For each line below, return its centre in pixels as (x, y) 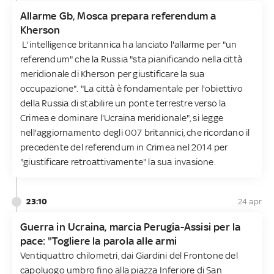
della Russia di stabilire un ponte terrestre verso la (123, 103)
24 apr (250, 201)
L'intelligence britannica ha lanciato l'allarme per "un (129, 44)
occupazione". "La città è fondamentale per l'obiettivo (131, 88)
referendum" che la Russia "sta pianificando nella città (131, 59)
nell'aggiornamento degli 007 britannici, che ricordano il (135, 132)
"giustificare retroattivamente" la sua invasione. (118, 161)
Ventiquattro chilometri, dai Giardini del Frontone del (129, 255)
